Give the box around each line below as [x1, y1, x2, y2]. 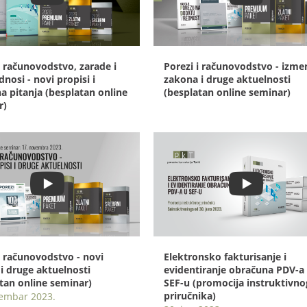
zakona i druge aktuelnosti [164, 72, 291, 86]
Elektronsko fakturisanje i [164, 249, 286, 263]
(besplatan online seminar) [164, 85, 291, 99]
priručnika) [164, 288, 216, 302]
